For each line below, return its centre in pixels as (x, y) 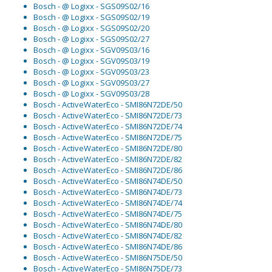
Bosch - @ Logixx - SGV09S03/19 (91, 61)
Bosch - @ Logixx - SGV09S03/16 (91, 50)
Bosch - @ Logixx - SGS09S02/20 (91, 28)
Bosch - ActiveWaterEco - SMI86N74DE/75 (108, 214)
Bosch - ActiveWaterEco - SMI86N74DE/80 (108, 225)
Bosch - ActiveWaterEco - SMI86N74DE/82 (108, 236)
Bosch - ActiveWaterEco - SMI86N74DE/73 (108, 192)
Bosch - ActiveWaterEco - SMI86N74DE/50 (108, 181)
